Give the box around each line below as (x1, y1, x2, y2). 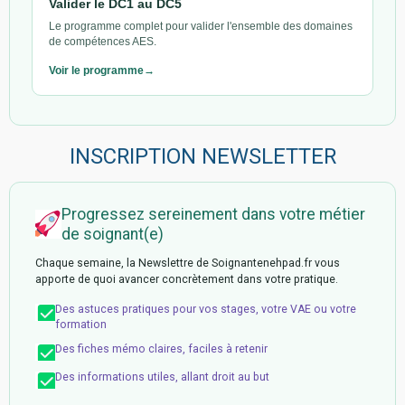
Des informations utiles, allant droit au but (55, 370, 269, 383)
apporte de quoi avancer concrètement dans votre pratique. (35, 272, 338, 286)
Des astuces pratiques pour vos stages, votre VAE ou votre (55, 302, 356, 316)
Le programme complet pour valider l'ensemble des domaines (49, 19, 353, 33)
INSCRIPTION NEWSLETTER (69, 143, 336, 169)
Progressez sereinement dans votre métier (61, 204, 365, 223)
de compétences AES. (49, 34, 156, 48)
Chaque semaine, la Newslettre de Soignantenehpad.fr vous (35, 256, 340, 269)
